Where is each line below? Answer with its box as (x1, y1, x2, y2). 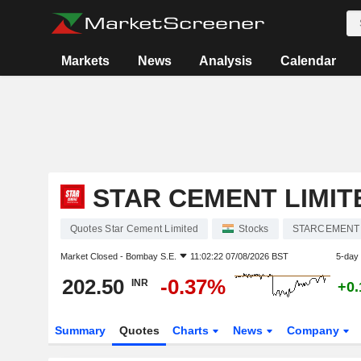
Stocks (239, 223, 269, 234)
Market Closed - (60, 251, 126, 261)
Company (287, 324, 343, 337)
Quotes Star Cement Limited (69, 223, 198, 234)
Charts (172, 324, 213, 337)
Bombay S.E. (125, 251, 176, 261)
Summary (54, 324, 106, 337)
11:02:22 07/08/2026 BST (189, 251, 288, 261)
